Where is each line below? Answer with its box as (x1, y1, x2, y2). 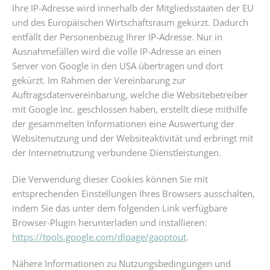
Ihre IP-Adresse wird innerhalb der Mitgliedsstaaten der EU (12, 2, 254, 14)
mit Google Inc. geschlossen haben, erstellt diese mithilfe (12, 103, 247, 115)
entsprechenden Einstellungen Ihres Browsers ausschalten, (12, 187, 255, 199)
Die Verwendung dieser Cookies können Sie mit (12, 173, 208, 185)
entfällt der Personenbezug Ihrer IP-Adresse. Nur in (12, 31, 222, 43)
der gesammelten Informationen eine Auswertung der (12, 118, 234, 130)
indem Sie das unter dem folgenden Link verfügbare (12, 202, 227, 214)
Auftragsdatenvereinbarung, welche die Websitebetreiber (12, 89, 248, 101)
